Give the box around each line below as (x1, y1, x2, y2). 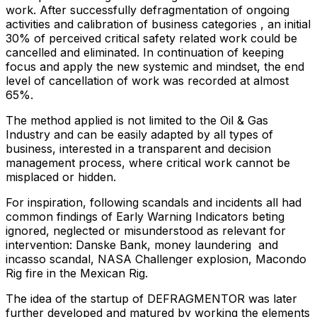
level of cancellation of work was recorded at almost (6, 73, 289, 88)
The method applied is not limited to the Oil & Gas (6, 113, 268, 127)
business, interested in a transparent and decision (6, 141, 271, 156)
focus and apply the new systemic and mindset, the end (6, 59, 304, 74)
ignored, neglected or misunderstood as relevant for (6, 223, 286, 238)
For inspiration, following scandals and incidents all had (6, 195, 301, 209)
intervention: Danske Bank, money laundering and (6, 237, 278, 252)
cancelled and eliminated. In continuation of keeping (6, 45, 284, 59)
